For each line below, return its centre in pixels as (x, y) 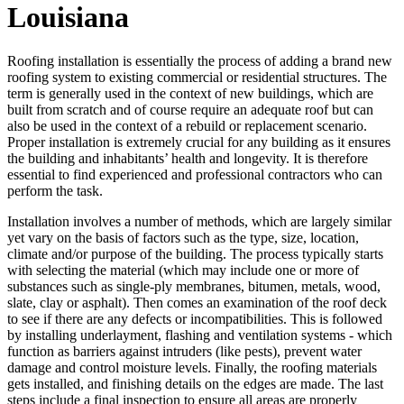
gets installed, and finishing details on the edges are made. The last (195, 384)
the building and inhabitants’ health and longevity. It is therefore (188, 159)
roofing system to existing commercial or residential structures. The (197, 78)
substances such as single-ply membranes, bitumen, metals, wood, (194, 287)
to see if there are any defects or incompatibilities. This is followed (195, 319)
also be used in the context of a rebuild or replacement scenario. (187, 126)
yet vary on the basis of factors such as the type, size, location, (183, 238)
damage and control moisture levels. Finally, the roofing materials (192, 368)
